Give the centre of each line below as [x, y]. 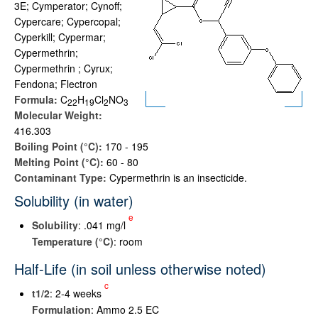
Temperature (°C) [73, 241]
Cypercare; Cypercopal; [67, 21]
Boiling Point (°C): [60, 146]
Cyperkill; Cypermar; [60, 37]
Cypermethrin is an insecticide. [178, 177]
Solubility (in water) [74, 201]
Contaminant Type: [62, 177]
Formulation [61, 309]
